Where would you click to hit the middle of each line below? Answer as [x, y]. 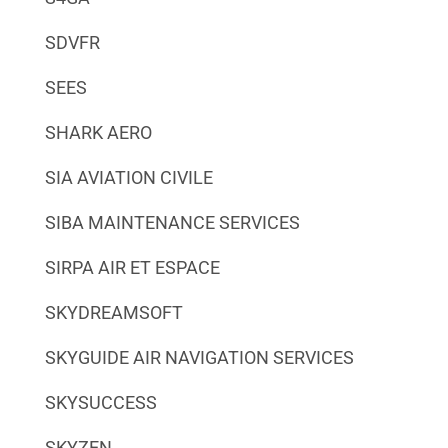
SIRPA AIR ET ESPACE [132, 267]
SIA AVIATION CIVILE [128, 177]
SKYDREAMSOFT [113, 312]
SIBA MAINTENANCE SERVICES [172, 222]
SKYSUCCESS [100, 402]
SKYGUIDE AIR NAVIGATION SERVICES [199, 357]
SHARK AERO [98, 132]
